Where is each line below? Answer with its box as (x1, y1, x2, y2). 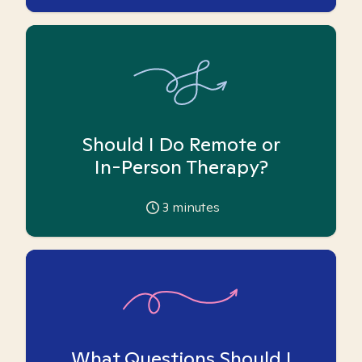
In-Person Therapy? (94, 154, 268, 179)
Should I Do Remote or (82, 132, 280, 157)
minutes (168, 199, 220, 216)
